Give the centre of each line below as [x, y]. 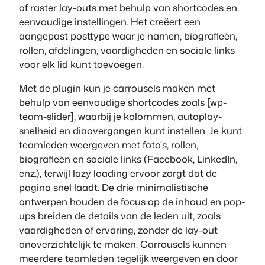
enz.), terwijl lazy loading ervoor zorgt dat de [118, 173]
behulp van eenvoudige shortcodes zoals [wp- [123, 102]
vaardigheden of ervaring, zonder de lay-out [118, 230]
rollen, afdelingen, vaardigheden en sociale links [127, 50]
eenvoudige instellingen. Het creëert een [110, 22]
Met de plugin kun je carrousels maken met [117, 88]
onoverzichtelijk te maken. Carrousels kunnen [123, 244]
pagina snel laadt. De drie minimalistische [114, 188]
